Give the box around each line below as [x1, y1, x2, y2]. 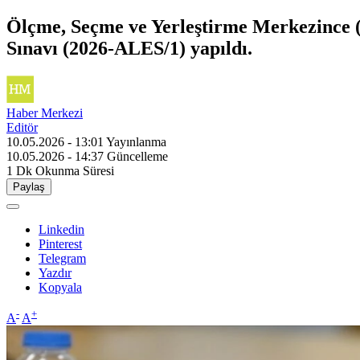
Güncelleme [107, 149, 168, 163]
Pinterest [39, 236, 82, 251]
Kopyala [39, 280, 82, 294]
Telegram [39, 251, 86, 265]
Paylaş [13, 180, 45, 193]
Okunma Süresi [35, 163, 114, 178]
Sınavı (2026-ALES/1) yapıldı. [6, 37, 252, 59]
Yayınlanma [106, 134, 166, 149]
